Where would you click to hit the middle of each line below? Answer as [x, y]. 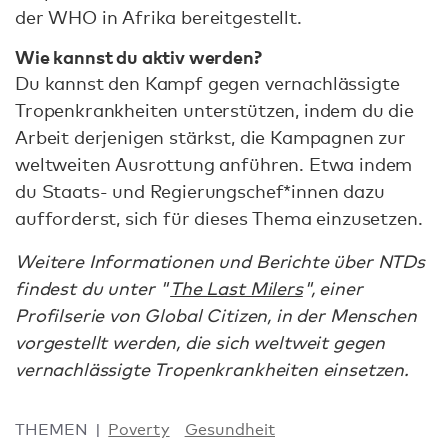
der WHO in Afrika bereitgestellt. [158, 16]
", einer [332, 288]
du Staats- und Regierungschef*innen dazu [200, 191]
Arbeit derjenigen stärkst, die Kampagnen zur [210, 137]
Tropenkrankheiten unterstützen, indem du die [214, 110]
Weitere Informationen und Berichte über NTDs [220, 261]
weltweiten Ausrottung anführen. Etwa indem [214, 164]
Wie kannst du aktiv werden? [138, 56]
